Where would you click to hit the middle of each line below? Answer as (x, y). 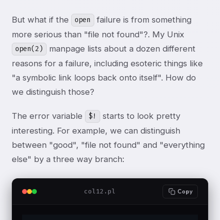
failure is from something (143, 19)
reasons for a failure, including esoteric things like (107, 63)
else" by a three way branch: (68, 159)
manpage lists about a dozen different (121, 48)
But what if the (41, 19)
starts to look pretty (140, 116)
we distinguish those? (53, 92)
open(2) (29, 49)
